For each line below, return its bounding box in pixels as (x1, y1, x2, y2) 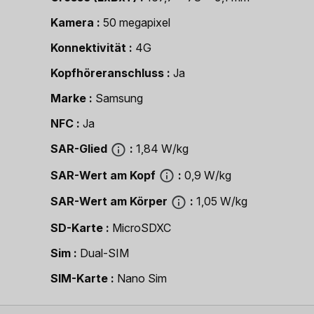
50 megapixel (103, 15, 170, 29)
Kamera (50, 15, 94, 29)
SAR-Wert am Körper (50, 194, 168, 209)
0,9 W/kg (184, 168, 231, 182)
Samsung (95, 91, 143, 105)
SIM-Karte (50, 271, 108, 285)
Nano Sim (117, 271, 167, 285)
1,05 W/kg (196, 194, 247, 209)
